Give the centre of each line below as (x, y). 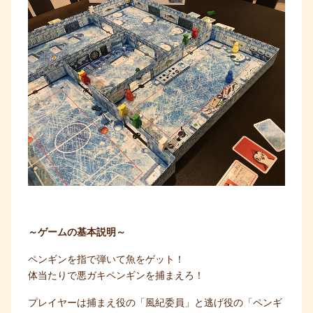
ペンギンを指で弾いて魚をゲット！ (106, 260)
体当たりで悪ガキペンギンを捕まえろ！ (116, 276)
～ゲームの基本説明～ (77, 232)
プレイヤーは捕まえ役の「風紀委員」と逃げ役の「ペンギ (155, 303)
